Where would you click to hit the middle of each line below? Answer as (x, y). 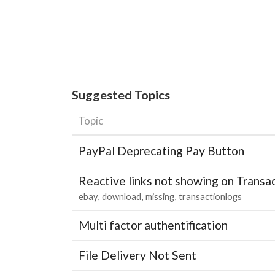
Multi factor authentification (153, 225)
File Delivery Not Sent (137, 255)
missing (160, 196)
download (122, 196)
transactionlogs (210, 196)
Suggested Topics (121, 94)
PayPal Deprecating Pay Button (161, 150)
